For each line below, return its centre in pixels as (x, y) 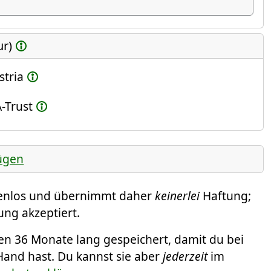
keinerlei (177, 196)
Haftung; (225, 196)
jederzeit (185, 256)
